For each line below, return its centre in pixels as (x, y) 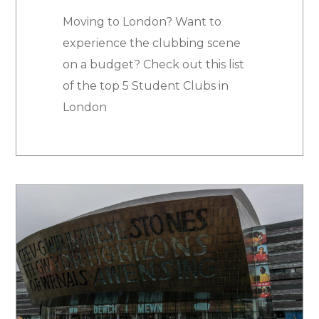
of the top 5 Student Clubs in (145, 86)
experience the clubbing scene (151, 43)
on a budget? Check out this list (153, 65)
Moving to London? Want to (142, 22)
